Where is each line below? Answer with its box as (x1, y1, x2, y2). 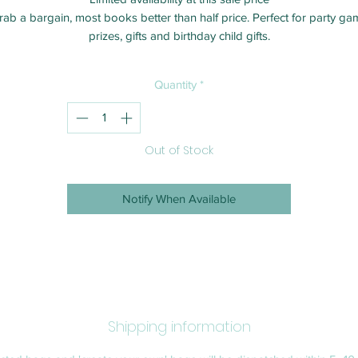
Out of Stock (145, 141, 213, 158)
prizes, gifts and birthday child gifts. (88, 29, 270, 42)
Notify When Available (122, 191, 236, 205)
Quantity (154, 78, 197, 91)
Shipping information (107, 316, 251, 336)
